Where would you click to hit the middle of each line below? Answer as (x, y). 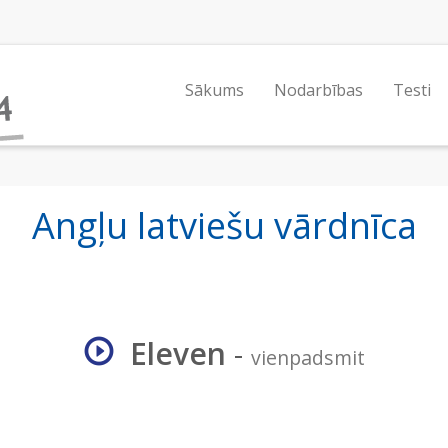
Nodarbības (318, 90)
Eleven (177, 353)
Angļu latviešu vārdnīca (224, 225)
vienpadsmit (307, 357)
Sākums (214, 90)
